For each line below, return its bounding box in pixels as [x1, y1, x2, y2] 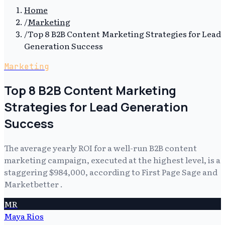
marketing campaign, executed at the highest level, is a [4, 153, 220, 166]
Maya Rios [4, 209, 44, 222]
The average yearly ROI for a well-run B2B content [4, 141, 197, 154]
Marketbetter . [4, 177, 63, 190]
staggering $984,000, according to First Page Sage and [4, 165, 217, 178]
